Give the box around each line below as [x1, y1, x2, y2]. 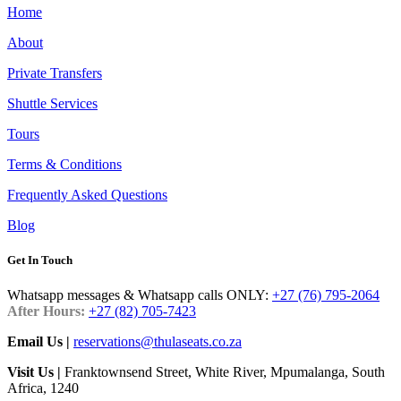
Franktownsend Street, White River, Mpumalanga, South [61, 363, 385, 380]
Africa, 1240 [7, 380, 79, 396]
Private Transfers [7, 64, 102, 81]
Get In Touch [7, 252, 73, 267]
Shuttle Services [7, 95, 98, 111]
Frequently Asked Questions [7, 186, 167, 202]
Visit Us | [7, 363, 61, 380]
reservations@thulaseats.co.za [73, 333, 242, 349]
